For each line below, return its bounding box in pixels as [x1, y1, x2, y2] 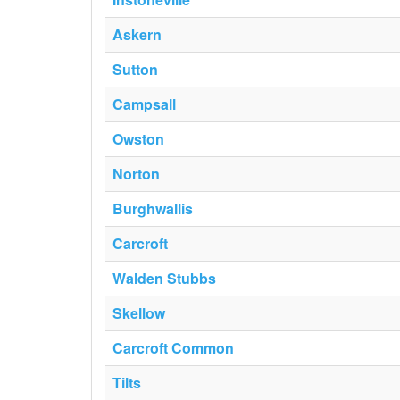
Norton [112, 163, 160, 184]
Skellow [112, 303, 165, 323]
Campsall [112, 94, 176, 114]
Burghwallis [112, 198, 193, 219]
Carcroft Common [112, 337, 234, 358]
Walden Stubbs [112, 268, 216, 288]
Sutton [112, 59, 158, 79]
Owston [112, 129, 164, 149]
